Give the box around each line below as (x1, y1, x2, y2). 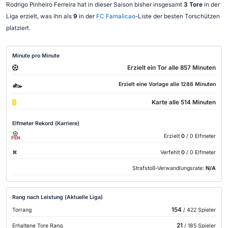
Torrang (12, 206, 32, 213)
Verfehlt (160, 149, 180, 156)
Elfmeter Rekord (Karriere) (12, 120, 80, 127)
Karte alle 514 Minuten (151, 99, 216, 106)
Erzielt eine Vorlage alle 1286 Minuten (118, 80, 216, 88)
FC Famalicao (96, 12, 135, 20)
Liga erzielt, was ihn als (6, 12, 73, 20)
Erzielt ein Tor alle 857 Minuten (127, 64, 216, 72)
